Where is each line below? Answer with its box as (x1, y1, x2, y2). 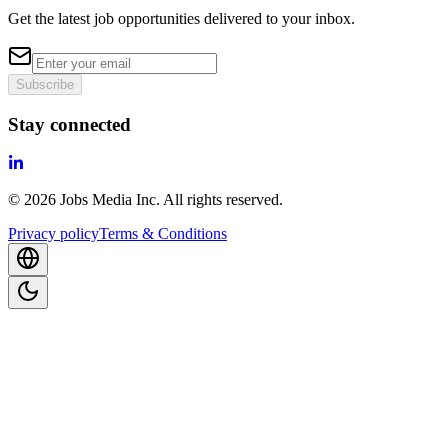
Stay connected (8, 113, 131, 135)
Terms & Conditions (99, 224, 227, 242)
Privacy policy (8, 224, 99, 242)
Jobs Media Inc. (56, 190, 163, 208)
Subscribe (16, 77, 74, 93)
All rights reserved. (163, 190, 283, 208)
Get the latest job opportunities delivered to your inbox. (8, 10, 355, 28)
